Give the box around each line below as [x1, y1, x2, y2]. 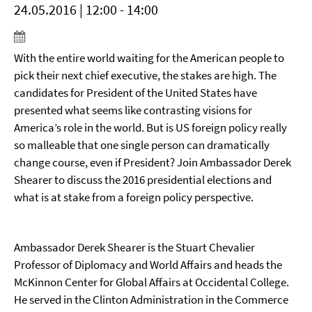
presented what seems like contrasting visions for [14, 102, 252, 118]
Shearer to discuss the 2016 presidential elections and [14, 172, 272, 187]
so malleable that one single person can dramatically [14, 137, 270, 153]
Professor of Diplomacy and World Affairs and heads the [14, 257, 282, 272]
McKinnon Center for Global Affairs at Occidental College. [14, 274, 289, 290]
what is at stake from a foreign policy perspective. [14, 189, 253, 205]
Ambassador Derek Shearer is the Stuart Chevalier [14, 240, 255, 255]
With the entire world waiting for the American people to [14, 50, 284, 65]
